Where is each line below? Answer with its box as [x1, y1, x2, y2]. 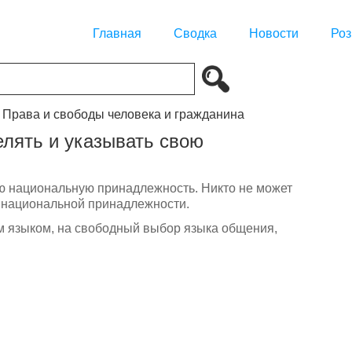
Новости [249, 27, 299, 41]
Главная [93, 27, 141, 41]
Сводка [174, 27, 217, 41]
